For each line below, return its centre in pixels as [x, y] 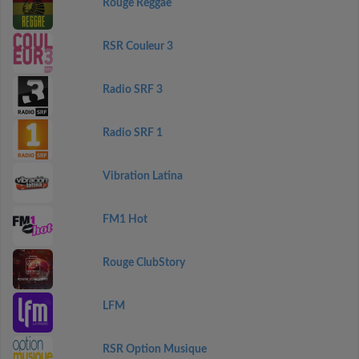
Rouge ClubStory [143, 263]
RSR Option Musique [154, 349]
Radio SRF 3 [132, 90]
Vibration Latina [142, 176]
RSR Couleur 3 [137, 46]
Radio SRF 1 [132, 133]
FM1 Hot [125, 220]
